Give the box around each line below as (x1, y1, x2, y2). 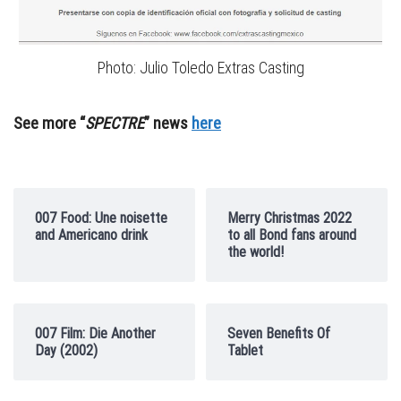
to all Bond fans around (227, 226, 356, 243)
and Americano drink (35, 226, 148, 243)
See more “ (13, 114, 85, 132)
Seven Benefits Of (227, 325, 330, 342)
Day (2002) (35, 342, 98, 359)
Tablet (227, 342, 263, 359)
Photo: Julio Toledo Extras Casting (97, 58, 304, 77)
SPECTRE (85, 114, 144, 132)
